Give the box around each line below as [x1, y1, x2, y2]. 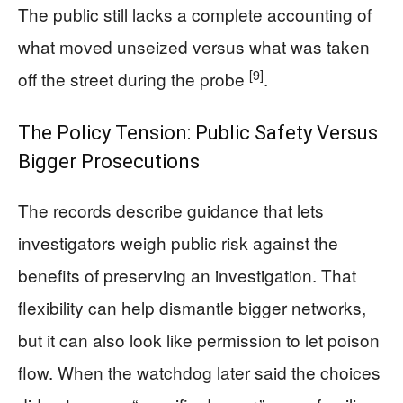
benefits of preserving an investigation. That [18, 263, 356, 287]
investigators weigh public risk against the [18, 230, 338, 255]
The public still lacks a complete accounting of [18, 2, 372, 26]
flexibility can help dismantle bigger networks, [18, 295, 366, 319]
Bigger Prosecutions [18, 150, 200, 173]
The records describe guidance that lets [18, 198, 324, 222]
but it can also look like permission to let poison [18, 327, 380, 352]
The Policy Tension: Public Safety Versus [18, 121, 378, 144]
